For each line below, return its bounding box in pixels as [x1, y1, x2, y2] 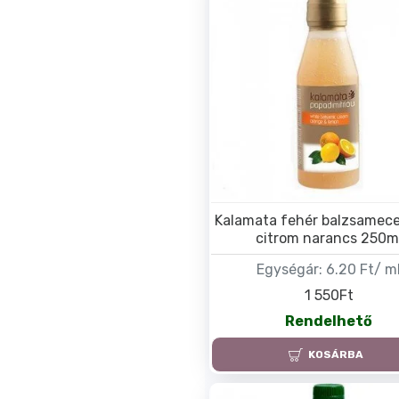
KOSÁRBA [308, 348, 364, 362]
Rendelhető [285, 312, 373, 330]
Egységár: [256, 261, 323, 279]
